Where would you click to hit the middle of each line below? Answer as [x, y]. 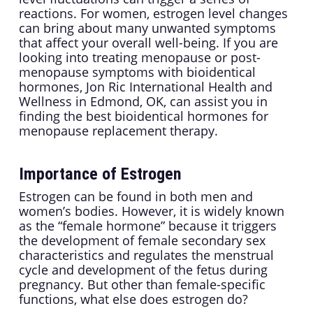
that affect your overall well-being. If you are [148, 43]
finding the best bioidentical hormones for [143, 116]
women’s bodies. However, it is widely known [151, 211]
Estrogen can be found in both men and [136, 197]
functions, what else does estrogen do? [133, 299]
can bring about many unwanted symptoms [147, 28]
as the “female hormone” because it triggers [147, 226]
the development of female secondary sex [142, 241]
